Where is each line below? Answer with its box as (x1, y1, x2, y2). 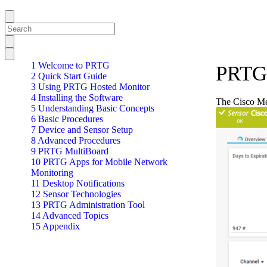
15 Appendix (31, 221, 80, 231)
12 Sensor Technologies (31, 189, 121, 199)
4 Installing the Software (31, 92, 123, 103)
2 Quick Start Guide (31, 71, 107, 81)
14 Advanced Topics (31, 210, 108, 221)
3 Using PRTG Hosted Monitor (31, 82, 150, 92)
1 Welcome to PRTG (31, 60, 110, 70)
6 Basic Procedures (31, 114, 103, 124)
